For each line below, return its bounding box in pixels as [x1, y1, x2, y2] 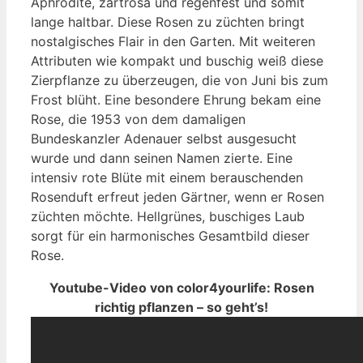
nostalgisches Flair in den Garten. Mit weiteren [31, 33, 315, 50]
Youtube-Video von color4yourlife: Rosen [49, 280, 314, 297]
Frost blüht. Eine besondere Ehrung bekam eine [31, 92, 321, 109]
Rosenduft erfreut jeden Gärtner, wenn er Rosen [31, 189, 324, 206]
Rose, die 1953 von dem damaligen [31, 111, 246, 128]
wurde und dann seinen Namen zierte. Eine [31, 150, 293, 167]
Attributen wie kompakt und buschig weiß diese [31, 53, 323, 70]
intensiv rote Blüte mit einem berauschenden [31, 169, 303, 186]
